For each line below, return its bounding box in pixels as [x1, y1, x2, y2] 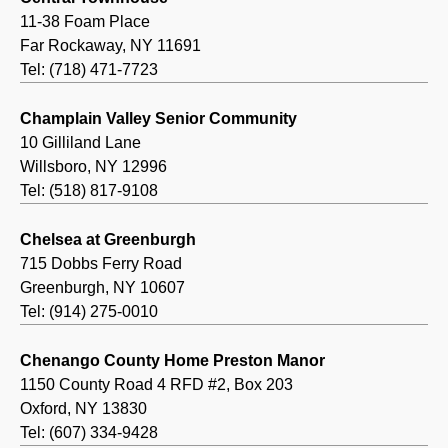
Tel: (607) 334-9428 [20, 424, 158, 442]
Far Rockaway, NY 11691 [20, 37, 201, 55]
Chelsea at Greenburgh [20, 231, 196, 249]
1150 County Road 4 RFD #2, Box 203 [20, 376, 293, 394]
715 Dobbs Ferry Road [20, 255, 182, 273]
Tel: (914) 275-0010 [20, 303, 158, 321]
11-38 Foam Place [20, 13, 150, 31]
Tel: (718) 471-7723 [20, 61, 158, 79]
